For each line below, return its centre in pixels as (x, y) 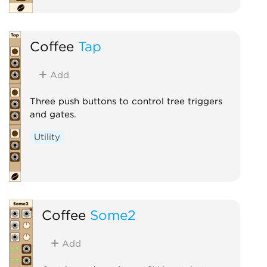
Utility (47, 137)
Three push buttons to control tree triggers (126, 101)
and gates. (53, 114)
